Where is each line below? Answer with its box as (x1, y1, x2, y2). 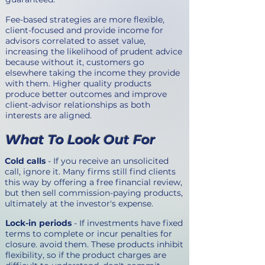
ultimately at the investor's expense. (5, 198, 158, 209)
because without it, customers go (5, 57, 144, 67)
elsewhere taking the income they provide (5, 67, 180, 78)
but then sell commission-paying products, (5, 188, 183, 198)
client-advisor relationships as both (5, 99, 150, 110)
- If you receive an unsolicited (46, 156, 169, 166)
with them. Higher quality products (5, 78, 151, 89)
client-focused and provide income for (5, 25, 163, 35)
